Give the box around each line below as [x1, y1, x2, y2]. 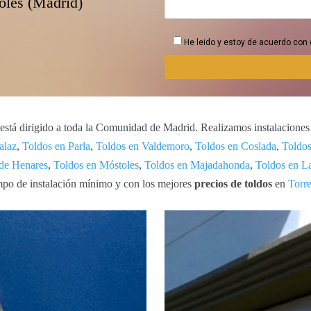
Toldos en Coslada [195, 140, 276, 152]
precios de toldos [194, 177, 275, 190]
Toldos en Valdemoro [96, 140, 190, 152]
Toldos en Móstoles [53, 158, 139, 171]
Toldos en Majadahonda [144, 158, 250, 171]
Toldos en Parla [22, 140, 90, 152]
